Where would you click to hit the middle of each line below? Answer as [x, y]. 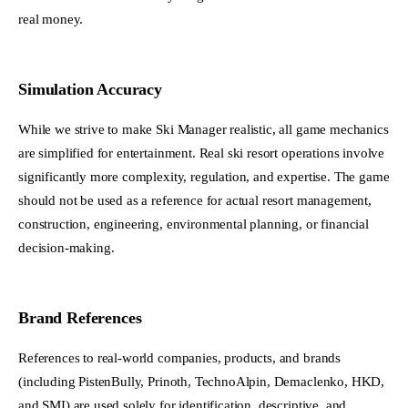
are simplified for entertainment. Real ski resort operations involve [202, 152]
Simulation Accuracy [90, 89]
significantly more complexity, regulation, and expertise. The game [204, 176]
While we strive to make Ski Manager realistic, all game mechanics [204, 128]
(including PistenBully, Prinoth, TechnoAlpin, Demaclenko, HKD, [202, 381]
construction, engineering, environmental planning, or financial [194, 223]
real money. [51, 18]
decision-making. [66, 247]
